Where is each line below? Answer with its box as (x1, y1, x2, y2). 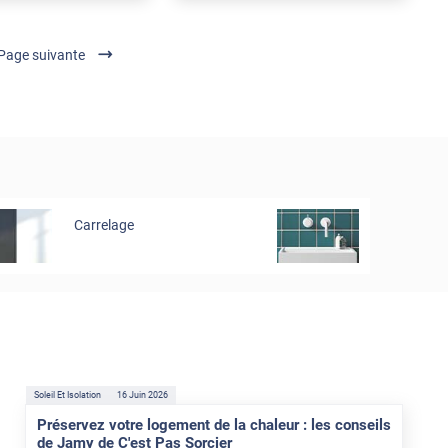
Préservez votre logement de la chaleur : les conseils (37, 416, 392, 435)
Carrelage (73, 216, 134, 233)
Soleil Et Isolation (33, 390, 101, 401)
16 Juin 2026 (116, 390, 168, 401)
